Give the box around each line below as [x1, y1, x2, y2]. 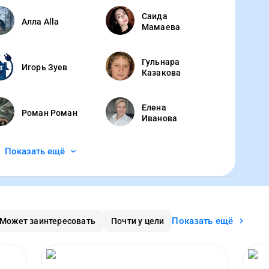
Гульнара [142, 57, 180, 67]
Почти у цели [111, 216, 165, 226]
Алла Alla [22, 17, 59, 26]
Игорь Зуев [22, 62, 68, 72]
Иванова [142, 113, 178, 123]
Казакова [142, 68, 181, 77]
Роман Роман [22, 108, 77, 118]
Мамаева [142, 22, 181, 32]
